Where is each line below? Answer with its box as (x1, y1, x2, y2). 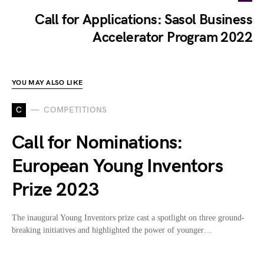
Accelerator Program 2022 (93, 28, 252, 46)
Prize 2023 (12, 178, 99, 202)
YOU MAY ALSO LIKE (12, 78, 83, 87)
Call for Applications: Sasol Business (35, 11, 252, 28)
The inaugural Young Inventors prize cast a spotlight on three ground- (12, 213, 245, 222)
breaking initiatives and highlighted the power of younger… (12, 225, 212, 235)
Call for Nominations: (12, 131, 183, 154)
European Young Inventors (12, 154, 223, 178)
